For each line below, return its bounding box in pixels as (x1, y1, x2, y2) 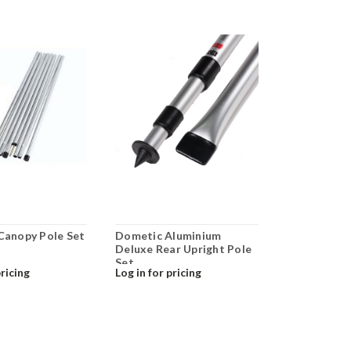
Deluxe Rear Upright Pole (115, 241, 252, 255)
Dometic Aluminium (115, 228, 222, 242)
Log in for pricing (115, 265, 202, 279)
